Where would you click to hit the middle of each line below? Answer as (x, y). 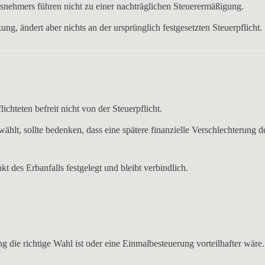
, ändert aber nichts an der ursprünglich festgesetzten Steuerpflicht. (139, 28)
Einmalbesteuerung (158, 243)
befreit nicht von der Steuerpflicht (97, 109)
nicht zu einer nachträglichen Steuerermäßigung (153, 6)
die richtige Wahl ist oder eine (65, 243)
